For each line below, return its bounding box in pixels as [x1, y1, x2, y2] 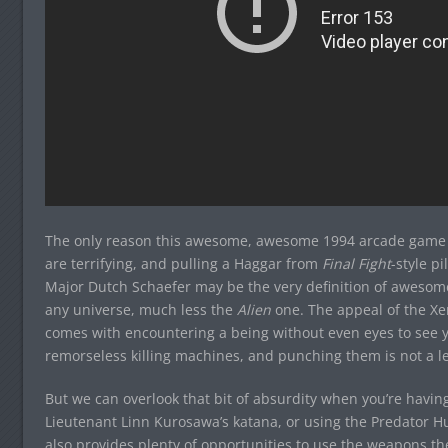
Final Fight [321, 253, 391, 273]
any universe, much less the [44, 299, 237, 319]
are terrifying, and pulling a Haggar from [44, 253, 322, 273]
